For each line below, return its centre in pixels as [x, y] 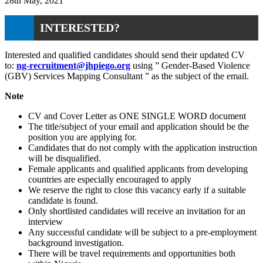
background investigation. [76, 242]
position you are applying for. [82, 137]
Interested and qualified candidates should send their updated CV [125, 55]
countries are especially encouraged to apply [110, 179]
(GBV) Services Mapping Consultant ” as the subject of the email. [127, 76]
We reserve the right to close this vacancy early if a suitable [137, 190]
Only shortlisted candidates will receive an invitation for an [137, 211]
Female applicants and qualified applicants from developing [138, 168]
